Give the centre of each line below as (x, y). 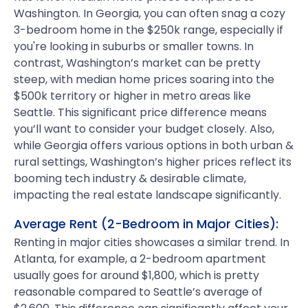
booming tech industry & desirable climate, (130, 178)
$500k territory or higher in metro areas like (132, 96)
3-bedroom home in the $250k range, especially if (148, 30)
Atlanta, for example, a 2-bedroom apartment (140, 259)
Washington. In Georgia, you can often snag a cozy (150, 13)
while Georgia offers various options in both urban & (154, 145)
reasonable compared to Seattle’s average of (138, 292)
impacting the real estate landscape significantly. (147, 195)
